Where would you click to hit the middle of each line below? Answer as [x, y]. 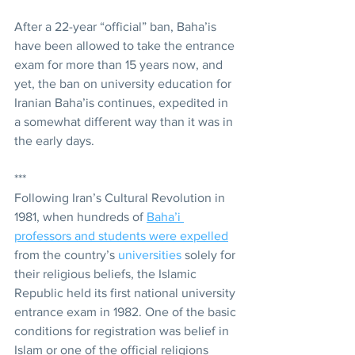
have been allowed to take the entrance [126, 45]
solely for [210, 254]
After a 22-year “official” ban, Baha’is [117, 26]
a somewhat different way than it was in [125, 121]
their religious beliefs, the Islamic [107, 273]
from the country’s [66, 254]
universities [150, 254]
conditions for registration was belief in [123, 330]
